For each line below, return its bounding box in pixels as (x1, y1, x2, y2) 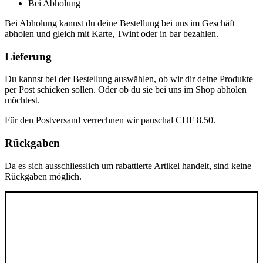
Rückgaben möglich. (5, 171, 82, 181)
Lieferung (5, 50, 52, 63)
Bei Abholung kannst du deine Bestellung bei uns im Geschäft (5, 18, 235, 29)
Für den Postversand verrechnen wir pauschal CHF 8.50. (5, 115, 215, 126)
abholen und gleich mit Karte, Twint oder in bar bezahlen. (5, 29, 218, 39)
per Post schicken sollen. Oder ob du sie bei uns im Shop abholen (5, 85, 247, 95)
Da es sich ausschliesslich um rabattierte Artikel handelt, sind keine (5, 160, 251, 171)
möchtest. (5, 95, 40, 106)
